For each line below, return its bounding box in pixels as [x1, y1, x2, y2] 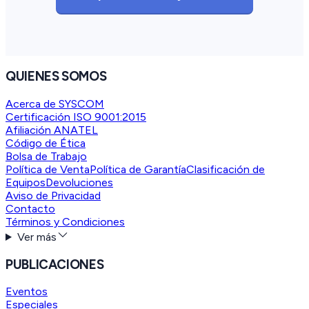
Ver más [17, 230, 57, 243]
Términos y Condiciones [6, 215, 125, 228]
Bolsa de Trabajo [6, 150, 87, 163]
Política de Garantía [90, 163, 186, 176]
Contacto [6, 202, 55, 215]
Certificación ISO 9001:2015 [6, 110, 146, 123]
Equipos [6, 176, 46, 189]
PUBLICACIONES [6, 256, 104, 272]
